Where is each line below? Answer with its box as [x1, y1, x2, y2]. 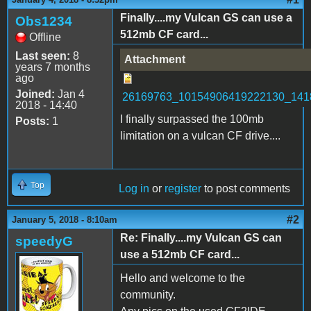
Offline [29, 31, 61, 43]
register [165, 182, 201, 194]
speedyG [15, 233, 73, 249]
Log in [119, 182, 149, 194]
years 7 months [15, 60, 90, 73]
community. [120, 288, 176, 301]
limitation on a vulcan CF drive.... [120, 129, 280, 142]
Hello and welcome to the [120, 271, 245, 284]
